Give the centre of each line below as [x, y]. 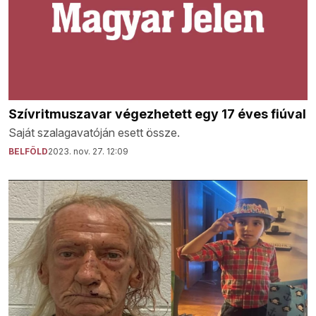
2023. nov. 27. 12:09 [88, 151]
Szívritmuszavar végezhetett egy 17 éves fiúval [157, 114]
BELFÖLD [28, 151]
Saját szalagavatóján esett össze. [94, 132]
